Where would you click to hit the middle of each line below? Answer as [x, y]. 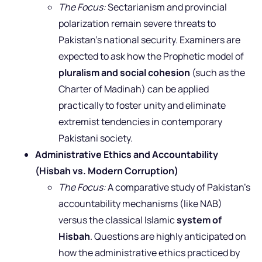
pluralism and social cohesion [124, 72]
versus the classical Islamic [118, 220]
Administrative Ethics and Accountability [127, 154]
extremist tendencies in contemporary [140, 121]
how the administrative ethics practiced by [149, 252]
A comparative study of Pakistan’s [178, 187]
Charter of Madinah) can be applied [134, 89]
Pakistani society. [96, 138]
